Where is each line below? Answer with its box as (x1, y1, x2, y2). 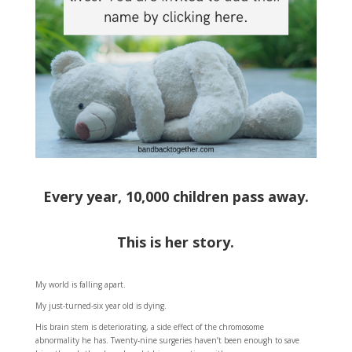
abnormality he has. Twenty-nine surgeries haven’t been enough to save (35, 335, 299, 346)
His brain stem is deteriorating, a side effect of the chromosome (35, 321, 264, 333)
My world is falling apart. (35, 279, 126, 291)
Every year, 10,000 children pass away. (42, 187, 309, 207)
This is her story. (117, 233, 235, 252)
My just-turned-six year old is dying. (35, 300, 167, 312)
